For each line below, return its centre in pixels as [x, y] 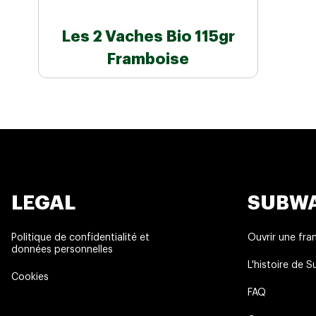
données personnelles [62, 250]
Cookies [30, 277]
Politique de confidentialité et [80, 238]
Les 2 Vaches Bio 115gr [148, 37]
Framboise [148, 60]
